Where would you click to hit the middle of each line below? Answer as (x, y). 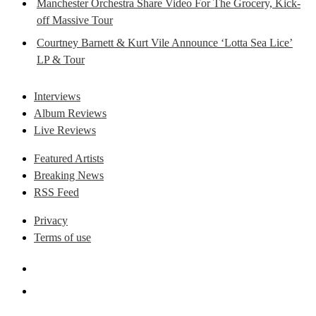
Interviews (57, 96)
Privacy (51, 220)
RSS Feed (56, 192)
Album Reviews (70, 113)
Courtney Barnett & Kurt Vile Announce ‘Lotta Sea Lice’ (165, 42)
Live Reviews (65, 130)
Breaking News (69, 175)
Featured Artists (69, 158)
